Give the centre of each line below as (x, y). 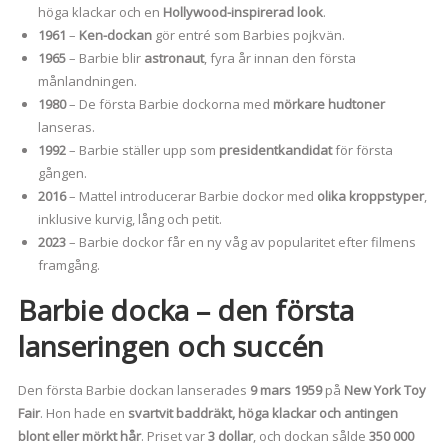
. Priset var (174, 436)
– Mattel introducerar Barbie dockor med (191, 196)
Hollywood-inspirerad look (242, 12)
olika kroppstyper (370, 196)
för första (362, 150)
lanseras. (66, 127)
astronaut (173, 58)
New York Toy (384, 390)
